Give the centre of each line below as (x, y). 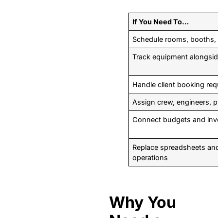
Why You (143, 202)
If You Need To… (161, 22)
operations (150, 158)
